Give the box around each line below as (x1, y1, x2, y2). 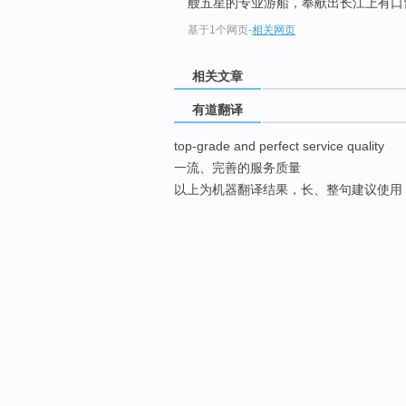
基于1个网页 (188, 24, 248, 37)
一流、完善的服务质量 (174, 160, 301, 176)
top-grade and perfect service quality (174, 139, 384, 154)
